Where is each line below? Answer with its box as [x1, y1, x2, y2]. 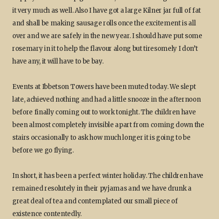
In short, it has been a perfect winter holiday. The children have [12, 172, 203, 180]
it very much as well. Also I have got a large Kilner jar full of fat [12, 6, 201, 15]
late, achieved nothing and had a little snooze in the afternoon [12, 95, 201, 104]
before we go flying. [12, 146, 74, 155]
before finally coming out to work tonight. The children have [12, 108, 196, 117]
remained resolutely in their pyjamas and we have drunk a [12, 184, 192, 193]
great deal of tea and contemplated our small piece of [12, 197, 178, 206]
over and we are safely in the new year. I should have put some [12, 32, 202, 41]
